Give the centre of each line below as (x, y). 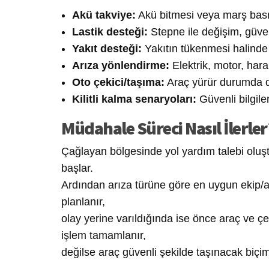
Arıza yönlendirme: (121, 65)
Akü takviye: (104, 15)
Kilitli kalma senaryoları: (134, 99)
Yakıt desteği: (107, 48)
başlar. (77, 168)
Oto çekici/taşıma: (118, 82)
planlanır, (83, 201)
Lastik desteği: (110, 32)
